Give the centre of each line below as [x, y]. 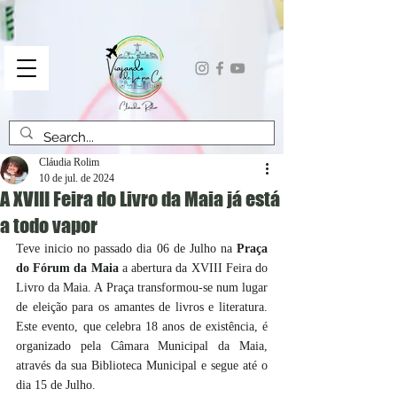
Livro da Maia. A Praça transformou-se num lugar [142, 288]
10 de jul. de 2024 [77, 178]
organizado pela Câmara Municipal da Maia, [142, 346]
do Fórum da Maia [67, 268]
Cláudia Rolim [69, 162]
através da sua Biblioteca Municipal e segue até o [142, 366]
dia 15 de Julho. [56, 385]
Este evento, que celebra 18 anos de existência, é [142, 327]
